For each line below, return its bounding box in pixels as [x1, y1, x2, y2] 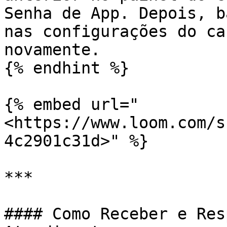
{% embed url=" [4, 95, 139, 113]
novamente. [4, 41, 100, 59]
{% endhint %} [4, 59, 129, 77]
